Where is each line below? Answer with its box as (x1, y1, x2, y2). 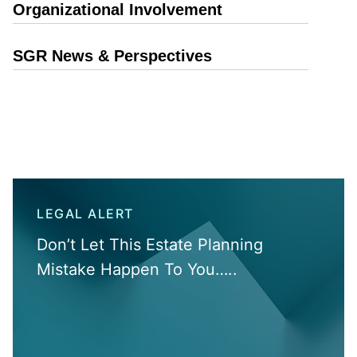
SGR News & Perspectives (13, 47, 212, 65)
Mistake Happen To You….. (37, 260, 237, 279)
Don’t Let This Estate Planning (37, 235, 263, 254)
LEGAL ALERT (37, 206, 134, 222)
